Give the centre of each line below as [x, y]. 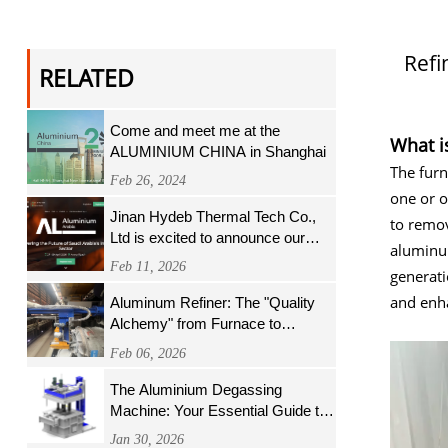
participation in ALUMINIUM [201, 258]
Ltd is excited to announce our [208, 237]
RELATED [86, 78]
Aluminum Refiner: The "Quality [213, 303]
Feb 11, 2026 [148, 266]
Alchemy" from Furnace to [196, 324]
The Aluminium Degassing [196, 389]
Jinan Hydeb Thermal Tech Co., [213, 216]
